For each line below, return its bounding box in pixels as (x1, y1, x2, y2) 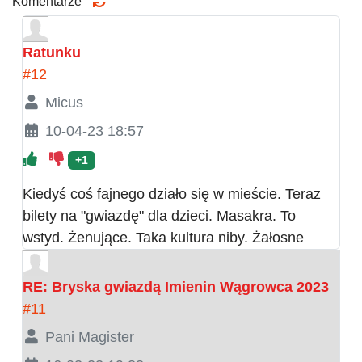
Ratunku (23, 44, 81, 61)
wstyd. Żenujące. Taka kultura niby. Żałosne (23, 229, 304, 246)
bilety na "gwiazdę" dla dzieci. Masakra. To (23, 207, 296, 224)
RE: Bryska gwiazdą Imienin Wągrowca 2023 (23, 278, 329, 295)
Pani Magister (44, 328, 134, 345)
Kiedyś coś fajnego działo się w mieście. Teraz (23, 185, 321, 202)
